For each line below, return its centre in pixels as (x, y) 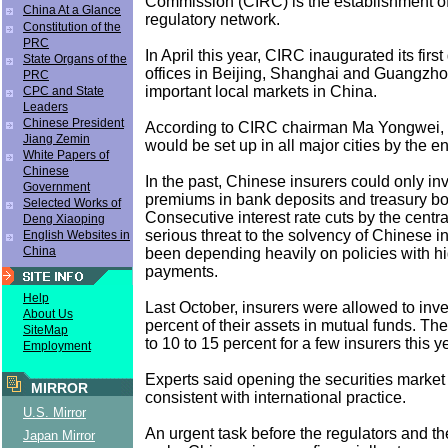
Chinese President (73, 123)
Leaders (45, 107)
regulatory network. (212, 19)
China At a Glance (72, 10)
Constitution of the (72, 27)
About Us (48, 314)
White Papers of (66, 155)
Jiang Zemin (56, 139)
